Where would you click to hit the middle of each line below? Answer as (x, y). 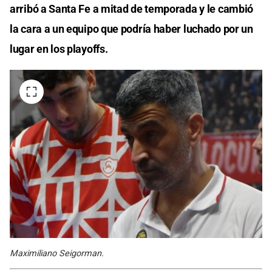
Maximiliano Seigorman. (57, 253)
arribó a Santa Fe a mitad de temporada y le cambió (132, 8)
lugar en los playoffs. (59, 49)
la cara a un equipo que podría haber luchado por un (131, 29)
